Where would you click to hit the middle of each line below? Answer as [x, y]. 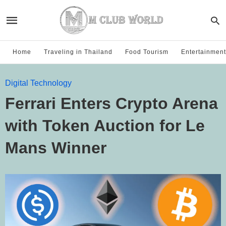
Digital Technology [38, 83]
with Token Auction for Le [105, 126]
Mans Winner [56, 148]
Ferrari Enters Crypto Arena [111, 103]
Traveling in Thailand [78, 52]
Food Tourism [147, 52]
